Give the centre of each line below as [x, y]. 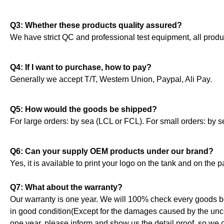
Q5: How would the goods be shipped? [83, 109]
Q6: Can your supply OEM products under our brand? [112, 151]
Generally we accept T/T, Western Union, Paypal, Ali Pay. [111, 79]
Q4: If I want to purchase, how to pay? [81, 67]
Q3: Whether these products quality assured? [96, 25]
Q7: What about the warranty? [66, 187]
